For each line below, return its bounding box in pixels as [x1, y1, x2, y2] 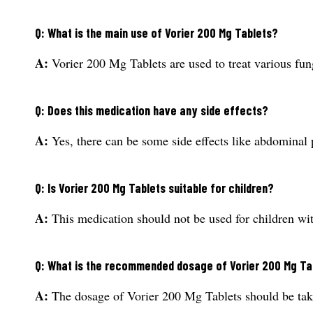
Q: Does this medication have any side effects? [35, 103, 268, 119]
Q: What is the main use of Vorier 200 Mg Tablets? [35, 25, 278, 41]
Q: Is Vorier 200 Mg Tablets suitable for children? [35, 180, 274, 196]
